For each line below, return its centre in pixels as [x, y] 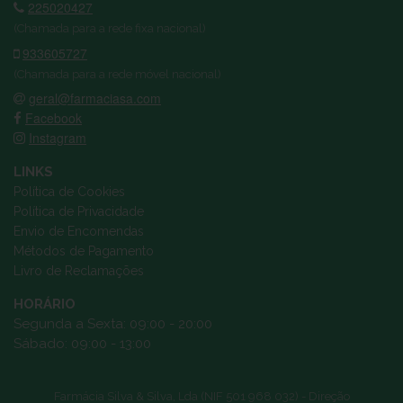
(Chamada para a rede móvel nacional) [117, 74]
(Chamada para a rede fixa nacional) [110, 29]
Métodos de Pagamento [84, 251]
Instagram [58, 138]
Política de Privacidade [79, 212]
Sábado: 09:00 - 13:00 [82, 344]
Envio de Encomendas [79, 232]
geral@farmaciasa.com [95, 99]
